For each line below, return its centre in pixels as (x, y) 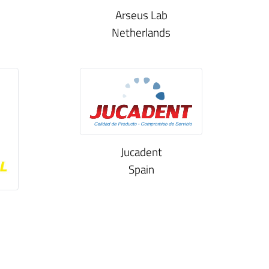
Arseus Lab (141, 15)
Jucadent (141, 151)
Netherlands (141, 32)
